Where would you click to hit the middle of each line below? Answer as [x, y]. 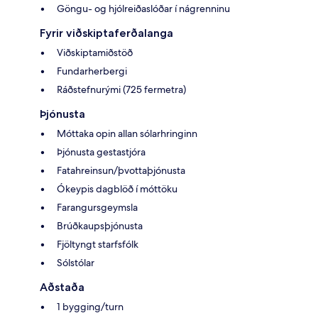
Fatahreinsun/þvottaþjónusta [121, 171]
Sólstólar [76, 263]
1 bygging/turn [90, 307]
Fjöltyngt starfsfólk [98, 245]
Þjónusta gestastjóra [101, 152]
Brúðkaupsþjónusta [100, 226]
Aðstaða [62, 287]
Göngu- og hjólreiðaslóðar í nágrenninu [143, 9]
